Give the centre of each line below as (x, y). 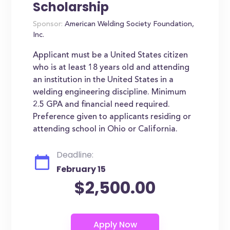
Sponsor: (48, 25)
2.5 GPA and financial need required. (102, 105)
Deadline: (75, 155)
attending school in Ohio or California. (106, 129)
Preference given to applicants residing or (112, 117)
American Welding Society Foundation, (129, 25)
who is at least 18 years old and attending (111, 68)
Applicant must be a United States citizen (111, 55)
